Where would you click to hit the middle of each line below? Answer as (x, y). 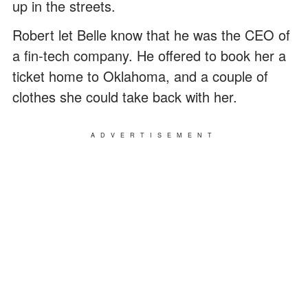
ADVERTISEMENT (154, 135)
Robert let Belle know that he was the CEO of (151, 34)
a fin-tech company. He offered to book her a (149, 55)
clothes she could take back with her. (125, 96)
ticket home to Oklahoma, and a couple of (140, 76)
